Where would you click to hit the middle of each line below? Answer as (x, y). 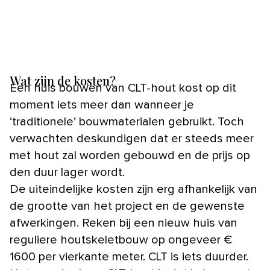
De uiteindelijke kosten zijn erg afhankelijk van (133, 190)
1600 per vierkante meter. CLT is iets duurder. (129, 257)
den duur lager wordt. (67, 173)
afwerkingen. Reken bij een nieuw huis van (124, 223)
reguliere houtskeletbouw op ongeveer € (121, 240)
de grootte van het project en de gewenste (127, 206)
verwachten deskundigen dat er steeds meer (132, 139)
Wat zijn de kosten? (63, 81)
